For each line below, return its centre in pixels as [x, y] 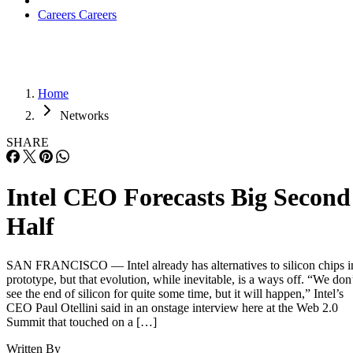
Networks [84, 115]
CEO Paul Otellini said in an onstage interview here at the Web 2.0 [172, 307]
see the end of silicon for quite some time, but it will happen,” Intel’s [175, 293]
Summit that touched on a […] [82, 321]
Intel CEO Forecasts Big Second [178, 197]
